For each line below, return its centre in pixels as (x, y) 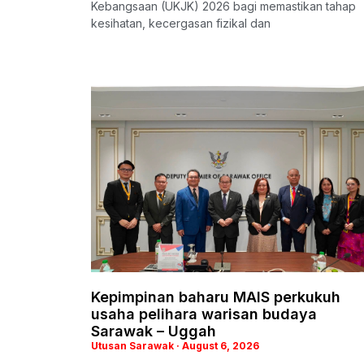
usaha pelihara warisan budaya (204, 314)
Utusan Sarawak (134, 345)
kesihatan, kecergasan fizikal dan (181, 23)
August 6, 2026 (219, 345)
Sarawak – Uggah (154, 331)
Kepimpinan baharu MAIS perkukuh (216, 297)
